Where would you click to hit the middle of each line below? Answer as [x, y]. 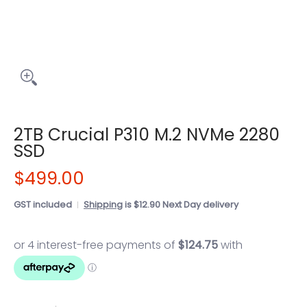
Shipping [103, 205]
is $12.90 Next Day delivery [181, 205]
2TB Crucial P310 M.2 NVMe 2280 [147, 135]
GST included [43, 205]
